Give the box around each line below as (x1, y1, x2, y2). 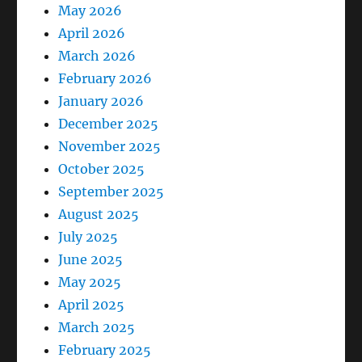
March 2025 (58, 319, 136, 336)
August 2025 (58, 206, 140, 223)
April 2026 (58, 25, 126, 42)
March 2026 (58, 48, 137, 65)
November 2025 (58, 138, 162, 155)
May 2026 (58, 2, 123, 19)
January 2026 (58, 93, 145, 110)
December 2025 (58, 116, 159, 133)
